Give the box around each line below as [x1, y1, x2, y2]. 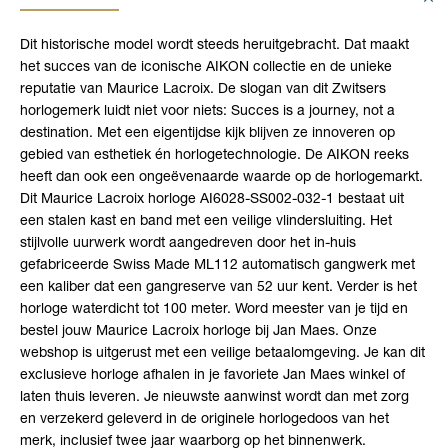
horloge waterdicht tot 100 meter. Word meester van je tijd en [20, 303, 408, 317]
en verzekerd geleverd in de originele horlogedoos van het [20, 413, 389, 427]
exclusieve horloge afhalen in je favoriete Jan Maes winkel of [20, 369, 405, 383]
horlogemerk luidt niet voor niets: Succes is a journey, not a [20, 105, 395, 119]
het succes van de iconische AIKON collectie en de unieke [20, 61, 392, 75]
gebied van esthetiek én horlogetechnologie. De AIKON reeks [20, 149, 409, 163]
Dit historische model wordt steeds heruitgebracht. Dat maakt [20, 39, 409, 53]
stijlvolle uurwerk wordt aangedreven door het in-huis [20, 237, 356, 251]
